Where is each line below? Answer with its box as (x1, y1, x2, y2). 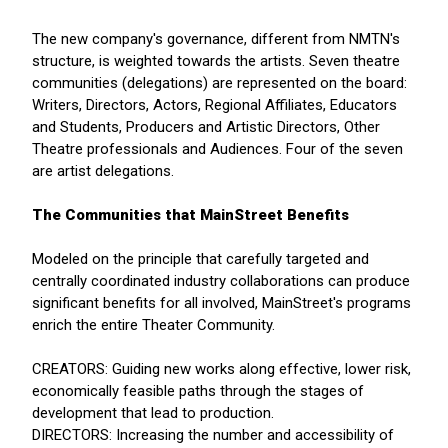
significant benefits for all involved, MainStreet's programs (32, 294, 411, 313)
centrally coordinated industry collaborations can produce (32, 272, 410, 291)
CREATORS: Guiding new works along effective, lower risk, (32, 360, 411, 379)
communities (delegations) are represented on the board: (32, 74, 407, 93)
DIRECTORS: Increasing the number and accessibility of (32, 426, 394, 445)
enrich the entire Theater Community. (32, 316, 275, 335)
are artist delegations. (32, 162, 174, 181)
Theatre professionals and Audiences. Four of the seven (32, 140, 403, 159)
